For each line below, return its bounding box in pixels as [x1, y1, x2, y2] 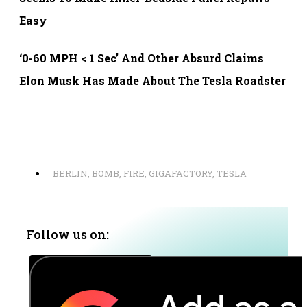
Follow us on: [26, 225, 109, 243]
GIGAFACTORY [149, 167, 212, 180]
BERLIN [53, 167, 88, 180]
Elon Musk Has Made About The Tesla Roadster [19, 73, 286, 88]
